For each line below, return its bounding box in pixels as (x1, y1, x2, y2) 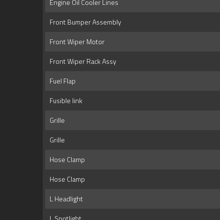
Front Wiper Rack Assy (47, 56, 116, 67)
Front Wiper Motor (47, 36, 105, 47)
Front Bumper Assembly (47, 17, 121, 27)
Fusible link (47, 95, 82, 106)
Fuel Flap (47, 76, 76, 86)
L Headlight (47, 193, 83, 204)
